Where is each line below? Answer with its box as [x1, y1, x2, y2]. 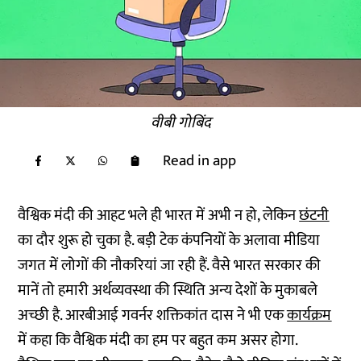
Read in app [163, 148, 237, 173]
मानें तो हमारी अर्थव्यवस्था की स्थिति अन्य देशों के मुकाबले [18, 278, 318, 303]
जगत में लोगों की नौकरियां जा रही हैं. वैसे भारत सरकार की [18, 253, 322, 278]
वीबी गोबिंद [150, 110, 211, 135]
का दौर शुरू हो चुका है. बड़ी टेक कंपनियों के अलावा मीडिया [18, 228, 321, 253]
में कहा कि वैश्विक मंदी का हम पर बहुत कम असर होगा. [18, 328, 305, 353]
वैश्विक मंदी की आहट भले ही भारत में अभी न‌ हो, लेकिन [18, 203, 300, 228]
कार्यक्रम [287, 303, 332, 328]
